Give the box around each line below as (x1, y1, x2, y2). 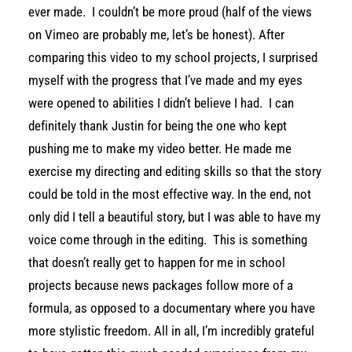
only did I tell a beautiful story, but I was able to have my (28, 209, 321, 225)
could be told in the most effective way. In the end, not (28, 186, 311, 202)
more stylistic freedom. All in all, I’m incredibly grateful (28, 323, 314, 339)
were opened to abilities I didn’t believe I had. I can (28, 95, 294, 111)
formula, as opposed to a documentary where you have (28, 300, 315, 316)
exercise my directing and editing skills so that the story (28, 163, 321, 179)
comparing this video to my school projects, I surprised (28, 49, 317, 65)
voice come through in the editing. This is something (28, 232, 307, 247)
